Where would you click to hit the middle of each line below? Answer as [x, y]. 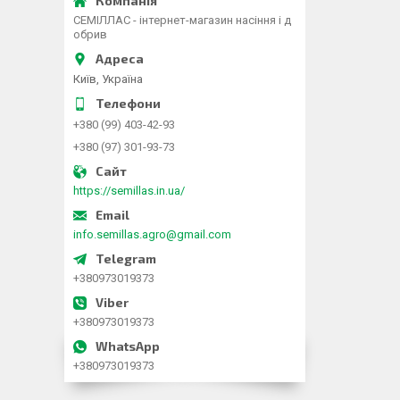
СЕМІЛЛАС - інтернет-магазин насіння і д [182, 20]
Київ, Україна [108, 79]
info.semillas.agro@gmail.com [152, 234]
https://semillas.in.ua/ [129, 190]
